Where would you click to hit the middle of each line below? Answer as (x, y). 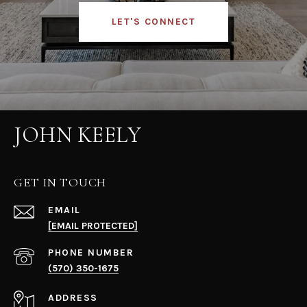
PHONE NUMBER (91, 252)
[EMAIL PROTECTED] (93, 225)
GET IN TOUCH (60, 182)
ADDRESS (73, 297)
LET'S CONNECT (153, 21)
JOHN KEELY (77, 134)
